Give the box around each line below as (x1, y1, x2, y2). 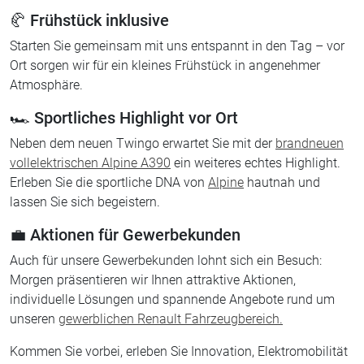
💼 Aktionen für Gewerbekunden (10, 225, 240, 245)
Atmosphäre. (10, 77, 83, 93)
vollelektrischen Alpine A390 (10, 155, 171, 171)
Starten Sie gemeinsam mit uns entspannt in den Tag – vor (10, 38, 344, 54)
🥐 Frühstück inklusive (10, 11, 169, 31)
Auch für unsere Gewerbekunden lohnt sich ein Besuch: (10, 253, 322, 269)
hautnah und (244, 175, 320, 191)
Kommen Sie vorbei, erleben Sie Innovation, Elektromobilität (10, 344, 348, 360)
